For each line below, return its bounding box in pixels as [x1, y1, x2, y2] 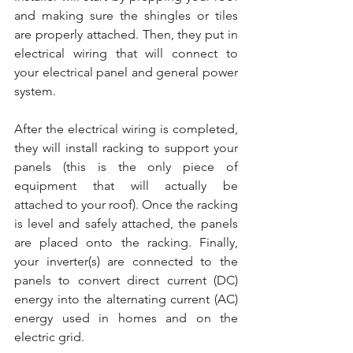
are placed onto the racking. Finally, [14, 235, 238, 250]
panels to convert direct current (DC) [14, 273, 238, 288]
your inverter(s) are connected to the [14, 254, 238, 269]
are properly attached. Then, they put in [14, 27, 238, 42]
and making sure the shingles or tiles [14, 8, 238, 23]
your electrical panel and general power [14, 65, 238, 80]
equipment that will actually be [14, 178, 238, 193]
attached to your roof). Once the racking [14, 197, 238, 212]
